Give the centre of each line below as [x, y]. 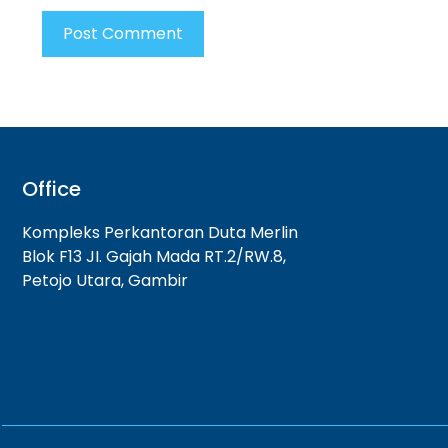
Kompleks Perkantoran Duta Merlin [160, 232]
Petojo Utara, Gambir [105, 280]
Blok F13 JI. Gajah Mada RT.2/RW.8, [154, 256]
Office [51, 189]
